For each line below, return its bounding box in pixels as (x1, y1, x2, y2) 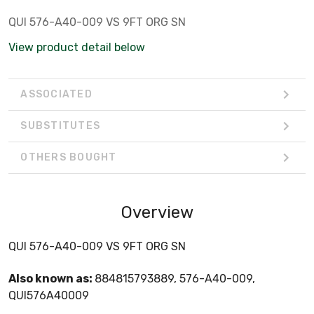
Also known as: (8, 271, 95, 285)
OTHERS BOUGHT (20, 151, 117, 164)
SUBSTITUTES (20, 120, 100, 132)
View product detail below (8, 40, 145, 54)
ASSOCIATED (20, 88, 93, 101)
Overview (121, 202, 193, 222)
